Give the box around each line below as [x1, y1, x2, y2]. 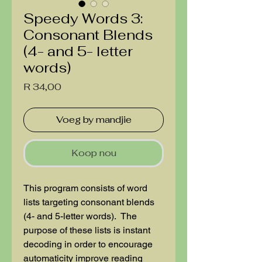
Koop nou [71, 147, 116, 160]
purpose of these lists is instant [23, 225, 150, 236]
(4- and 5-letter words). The [23, 211, 137, 222]
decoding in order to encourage [23, 239, 153, 250]
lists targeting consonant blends [23, 196, 154, 208]
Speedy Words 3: [23, 9, 143, 28]
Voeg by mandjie [56, 113, 132, 126]
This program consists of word [23, 182, 147, 194]
